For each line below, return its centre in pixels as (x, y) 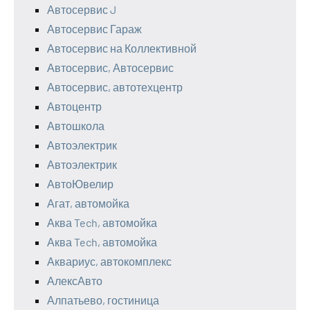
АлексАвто (75, 280)
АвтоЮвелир (80, 183)
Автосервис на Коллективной (122, 48)
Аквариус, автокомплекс (109, 261)
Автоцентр (74, 106)
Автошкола (76, 125)
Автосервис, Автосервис (110, 67)
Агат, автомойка (88, 203)
